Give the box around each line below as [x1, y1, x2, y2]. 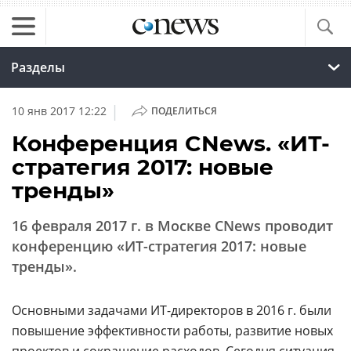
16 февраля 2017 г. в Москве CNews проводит [12, 216, 333, 235]
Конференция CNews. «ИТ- [12, 130, 330, 157]
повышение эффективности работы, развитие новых [12, 322, 333, 339]
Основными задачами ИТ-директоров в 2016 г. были [12, 302, 331, 319]
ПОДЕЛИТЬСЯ [150, 104, 217, 118]
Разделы [11, 59, 65, 76]
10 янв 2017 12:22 [12, 103, 107, 118]
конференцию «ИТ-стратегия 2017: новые [12, 237, 306, 255]
